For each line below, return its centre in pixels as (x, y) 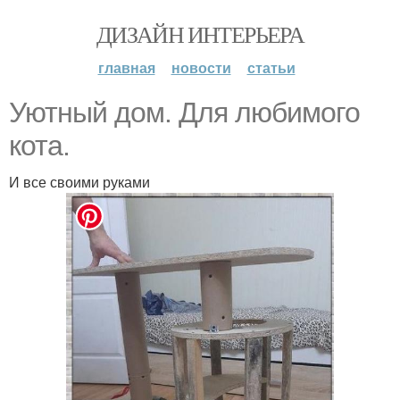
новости (201, 67)
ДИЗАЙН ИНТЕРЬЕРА (200, 34)
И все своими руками (79, 182)
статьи (271, 67)
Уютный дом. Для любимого (184, 112)
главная (126, 67)
